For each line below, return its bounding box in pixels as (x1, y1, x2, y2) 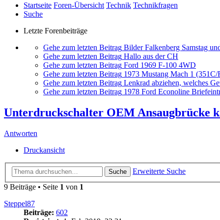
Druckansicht (24, 146, 65, 155)
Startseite (24, 1, 52, 10)
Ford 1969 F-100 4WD (124, 61, 196, 70)
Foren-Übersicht (54, 1, 104, 10)
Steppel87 (4, 199, 35, 208)
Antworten (4, 129, 37, 138)
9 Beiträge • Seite (4, 182, 60, 191)
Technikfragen (133, 1, 178, 10)
